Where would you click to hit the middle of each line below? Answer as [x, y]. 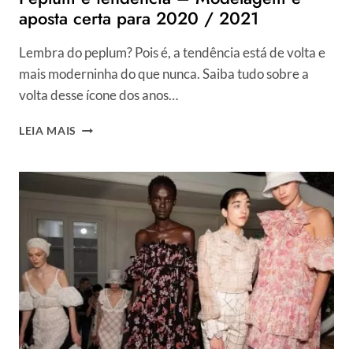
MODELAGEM [114, 193]
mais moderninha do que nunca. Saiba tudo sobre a [164, 74]
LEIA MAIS [48, 131]
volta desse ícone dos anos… [98, 95]
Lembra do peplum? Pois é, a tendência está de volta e [172, 53]
